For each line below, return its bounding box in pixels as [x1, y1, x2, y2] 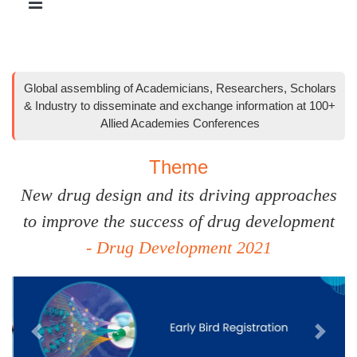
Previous [35, 331, 82, 346]
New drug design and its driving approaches [20, 185, 337, 206]
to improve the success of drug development [22, 211, 335, 232]
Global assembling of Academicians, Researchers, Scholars [23, 81, 336, 96]
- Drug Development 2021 [85, 237, 272, 258]
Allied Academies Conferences [100, 116, 260, 131]
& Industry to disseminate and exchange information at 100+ [24, 99, 335, 113]
